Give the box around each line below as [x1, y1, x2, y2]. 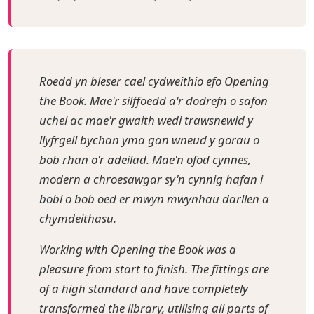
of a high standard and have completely [39, 280, 248, 296]
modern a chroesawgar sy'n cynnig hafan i [39, 170, 263, 187]
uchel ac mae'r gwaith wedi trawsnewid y [39, 111, 253, 128]
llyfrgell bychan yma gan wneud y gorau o [39, 131, 259, 148]
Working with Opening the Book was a [39, 240, 236, 257]
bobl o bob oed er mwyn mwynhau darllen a [39, 190, 269, 207]
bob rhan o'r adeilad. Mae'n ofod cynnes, [39, 151, 251, 168]
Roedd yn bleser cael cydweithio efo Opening [39, 72, 269, 89]
